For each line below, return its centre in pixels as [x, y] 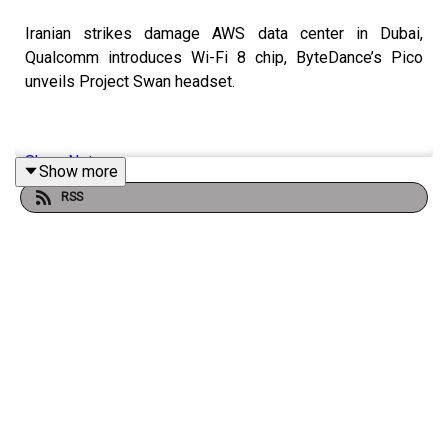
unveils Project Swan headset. [130, 81]
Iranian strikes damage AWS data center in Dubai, [224, 33]
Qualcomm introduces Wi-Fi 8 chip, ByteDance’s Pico [224, 57]
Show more [78, 171]
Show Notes [68, 161]
